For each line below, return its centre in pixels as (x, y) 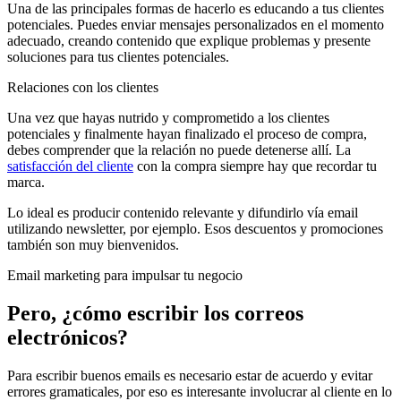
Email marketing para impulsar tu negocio (125, 275)
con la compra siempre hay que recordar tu (255, 166)
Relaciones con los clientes (83, 87)
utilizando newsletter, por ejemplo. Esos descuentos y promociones (195, 228)
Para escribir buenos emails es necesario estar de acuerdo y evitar (190, 375)
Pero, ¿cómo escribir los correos (155, 313)
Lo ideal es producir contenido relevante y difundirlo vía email (183, 212)
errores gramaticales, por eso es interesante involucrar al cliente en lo (200, 391)
